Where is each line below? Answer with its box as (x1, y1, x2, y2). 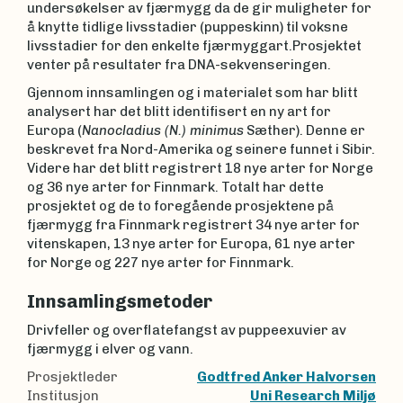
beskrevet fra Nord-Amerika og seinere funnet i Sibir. (27, 141, 375, 157)
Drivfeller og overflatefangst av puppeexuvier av (27, 321, 346, 338)
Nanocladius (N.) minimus (82, 122, 244, 139)
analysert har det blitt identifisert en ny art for (27, 103, 331, 120)
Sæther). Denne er (244, 122, 365, 139)
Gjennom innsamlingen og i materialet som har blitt (27, 85, 358, 101)
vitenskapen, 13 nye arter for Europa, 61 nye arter (27, 236, 355, 252)
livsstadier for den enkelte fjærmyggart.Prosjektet (27, 37, 362, 54)
